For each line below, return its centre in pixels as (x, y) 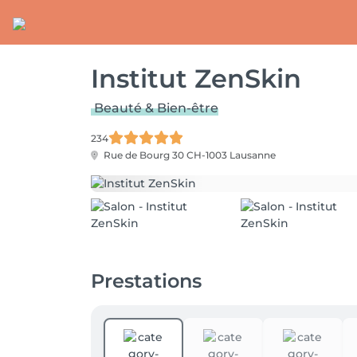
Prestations (146, 281)
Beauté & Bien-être (156, 108)
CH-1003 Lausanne (231, 155)
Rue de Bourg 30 (144, 155)
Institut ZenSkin (196, 78)
